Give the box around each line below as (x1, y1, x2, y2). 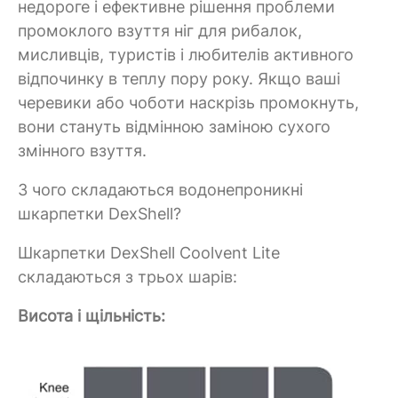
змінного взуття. (18, 140, 147, 160)
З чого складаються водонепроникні (18, 179, 303, 199)
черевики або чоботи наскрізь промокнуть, (18, 92, 359, 112)
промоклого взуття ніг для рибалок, (18, 20, 302, 40)
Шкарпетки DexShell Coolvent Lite (18, 243, 280, 262)
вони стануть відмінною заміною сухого (18, 116, 330, 136)
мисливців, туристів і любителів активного (18, 44, 354, 64)
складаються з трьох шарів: (18, 267, 237, 286)
